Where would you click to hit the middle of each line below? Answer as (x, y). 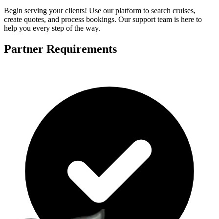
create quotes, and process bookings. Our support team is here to (103, 19)
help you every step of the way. (52, 28)
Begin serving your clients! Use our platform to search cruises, (100, 10)
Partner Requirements (60, 49)
